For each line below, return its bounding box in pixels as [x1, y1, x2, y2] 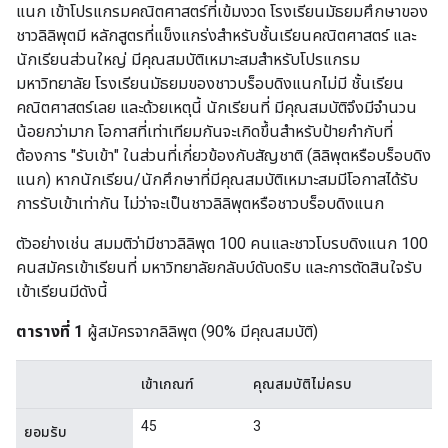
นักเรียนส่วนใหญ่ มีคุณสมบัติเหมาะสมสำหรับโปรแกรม [16, 50, 360, 70]
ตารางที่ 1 [16, 322, 83, 342]
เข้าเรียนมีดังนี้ [16, 282, 108, 302]
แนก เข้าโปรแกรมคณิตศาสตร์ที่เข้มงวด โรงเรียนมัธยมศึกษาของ [16, 2, 428, 22]
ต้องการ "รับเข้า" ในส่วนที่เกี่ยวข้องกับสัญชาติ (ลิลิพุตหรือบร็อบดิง [16, 146, 431, 166]
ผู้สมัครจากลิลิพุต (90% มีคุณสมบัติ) [83, 322, 318, 342]
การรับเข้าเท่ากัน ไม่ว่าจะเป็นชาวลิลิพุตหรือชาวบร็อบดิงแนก [16, 194, 384, 214]
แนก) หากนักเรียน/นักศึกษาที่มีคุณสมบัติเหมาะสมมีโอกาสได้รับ [16, 170, 418, 190]
